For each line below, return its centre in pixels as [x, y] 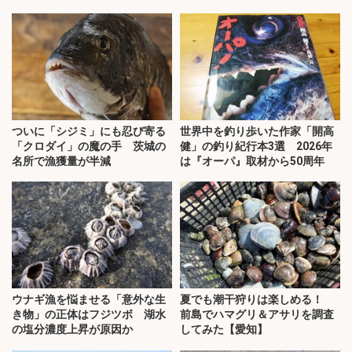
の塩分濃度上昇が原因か [72, 330]
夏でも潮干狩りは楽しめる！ [257, 300]
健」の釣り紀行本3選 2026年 [256, 146]
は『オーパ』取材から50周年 [252, 161]
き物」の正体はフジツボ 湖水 [89, 315]
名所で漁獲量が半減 [61, 161]
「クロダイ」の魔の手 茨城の [89, 146]
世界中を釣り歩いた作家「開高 [257, 131]
